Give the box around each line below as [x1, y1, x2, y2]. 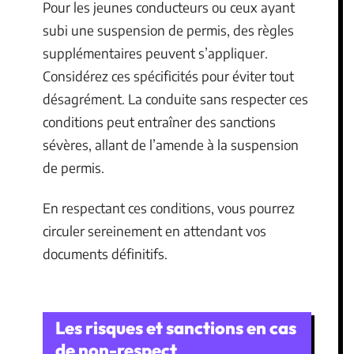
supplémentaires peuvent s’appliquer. [43, 43, 268, 62]
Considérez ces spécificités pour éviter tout [43, 66, 294, 85]
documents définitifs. [43, 245, 168, 262]
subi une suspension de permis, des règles [43, 21, 294, 39]
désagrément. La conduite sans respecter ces [43, 89, 308, 107]
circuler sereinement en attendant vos [43, 222, 266, 239]
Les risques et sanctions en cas [55, 316, 296, 339]
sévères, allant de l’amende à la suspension [43, 135, 299, 153]
